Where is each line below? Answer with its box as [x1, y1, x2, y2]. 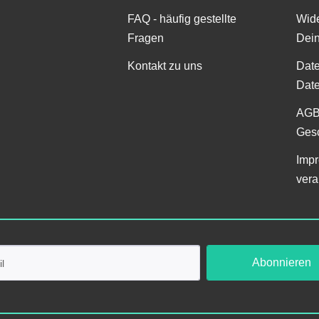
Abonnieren [252, 256, 312, 269]
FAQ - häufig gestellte [127, 13, 237, 25]
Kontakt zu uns [127, 60, 203, 72]
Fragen [127, 32, 164, 44]
